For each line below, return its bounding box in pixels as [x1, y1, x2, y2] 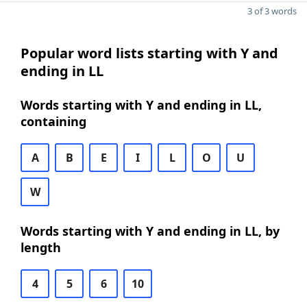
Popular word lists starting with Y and [21, 44, 278, 62]
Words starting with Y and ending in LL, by [21, 223, 280, 239]
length [21, 239, 61, 256]
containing [21, 113, 86, 130]
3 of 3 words [247, 5, 297, 17]
